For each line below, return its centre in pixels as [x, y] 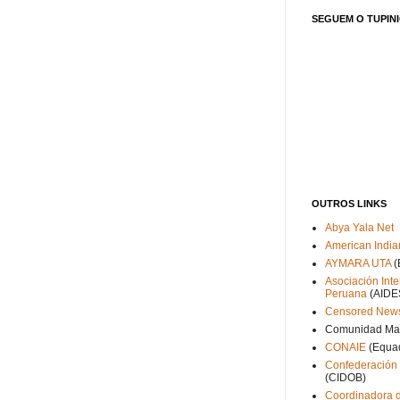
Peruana [346, 294]
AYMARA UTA [358, 263]
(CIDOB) [346, 378]
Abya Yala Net [359, 228]
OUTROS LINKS [349, 204]
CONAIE [346, 347]
